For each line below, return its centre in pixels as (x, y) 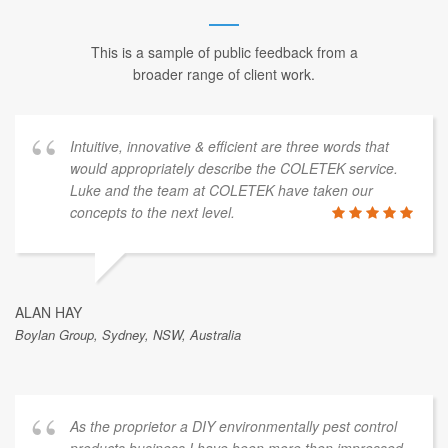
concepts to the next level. (152, 212)
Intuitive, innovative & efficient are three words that (229, 146)
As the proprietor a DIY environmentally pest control (233, 426)
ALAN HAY (48, 312)
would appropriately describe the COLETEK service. (234, 168)
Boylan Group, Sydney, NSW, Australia (128, 335)
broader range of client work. (224, 74)
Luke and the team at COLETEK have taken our (221, 190)
